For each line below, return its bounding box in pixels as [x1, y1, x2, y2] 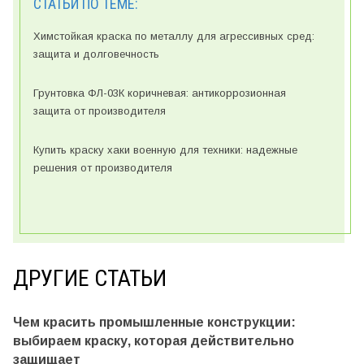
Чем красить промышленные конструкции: [13, 315, 296, 330]
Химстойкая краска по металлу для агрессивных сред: [33, 30, 314, 43]
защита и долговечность [33, 48, 159, 61]
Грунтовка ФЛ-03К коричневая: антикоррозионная [33, 87, 286, 100]
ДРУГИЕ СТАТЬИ [13, 265, 167, 292]
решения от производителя [33, 162, 172, 175]
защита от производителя [33, 105, 166, 118]
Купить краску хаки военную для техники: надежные [33, 144, 297, 157]
